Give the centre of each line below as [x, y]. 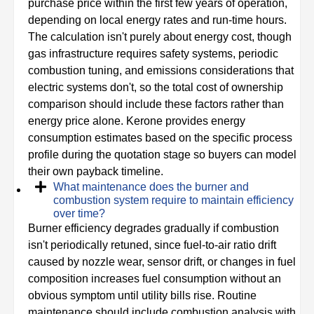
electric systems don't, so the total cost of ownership [156, 88]
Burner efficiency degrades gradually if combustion [153, 228]
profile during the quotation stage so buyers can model [162, 155]
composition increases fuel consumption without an [155, 279]
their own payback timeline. [96, 172]
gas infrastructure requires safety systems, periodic [153, 54]
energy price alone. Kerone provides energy [137, 121]
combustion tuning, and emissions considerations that [161, 71]
